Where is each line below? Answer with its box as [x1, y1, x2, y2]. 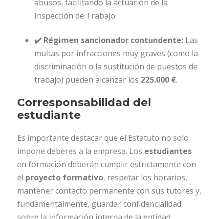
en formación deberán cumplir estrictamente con [17, 159, 196, 170]
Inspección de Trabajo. [34, 10, 117, 22]
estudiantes [144, 146, 192, 157]
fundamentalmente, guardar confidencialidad [17, 198, 181, 210]
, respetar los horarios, [103, 172, 187, 183]
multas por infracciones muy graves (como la [34, 48, 198, 59]
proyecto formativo [25, 172, 103, 183]
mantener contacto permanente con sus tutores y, [17, 185, 201, 197]
